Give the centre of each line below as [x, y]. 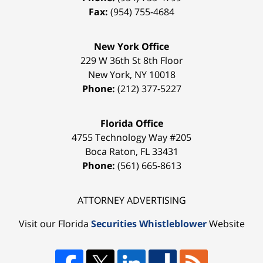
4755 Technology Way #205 [131, 138]
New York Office [131, 47]
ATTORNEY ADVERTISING [131, 200]
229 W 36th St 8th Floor [131, 61]
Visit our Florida [55, 224]
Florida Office [131, 124]
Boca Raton [110, 152]
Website [225, 224]
